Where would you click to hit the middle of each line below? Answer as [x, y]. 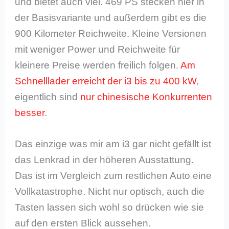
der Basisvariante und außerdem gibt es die [111, 17]
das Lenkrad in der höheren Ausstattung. [105, 160]
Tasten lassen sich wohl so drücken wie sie [110, 208]
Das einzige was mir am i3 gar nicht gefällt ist [113, 144]
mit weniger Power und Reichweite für [98, 49]
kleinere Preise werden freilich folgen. [98, 65]
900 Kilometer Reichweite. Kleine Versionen [111, 33]
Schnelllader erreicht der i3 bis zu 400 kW [106, 81]
